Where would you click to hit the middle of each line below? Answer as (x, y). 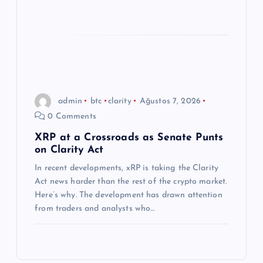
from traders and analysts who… (95, 209)
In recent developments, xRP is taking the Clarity (127, 168)
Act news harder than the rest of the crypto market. (131, 182)
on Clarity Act (69, 150)
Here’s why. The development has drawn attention (129, 195)
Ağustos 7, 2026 (170, 101)
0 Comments (71, 116)
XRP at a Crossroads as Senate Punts (129, 138)
